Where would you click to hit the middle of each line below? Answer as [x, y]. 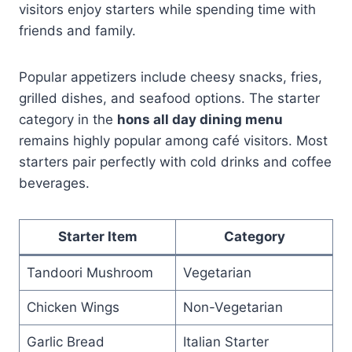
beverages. [54, 183]
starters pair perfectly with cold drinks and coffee [175, 161]
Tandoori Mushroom [90, 272]
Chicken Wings [73, 307]
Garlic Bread [65, 341]
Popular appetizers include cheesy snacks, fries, [170, 77]
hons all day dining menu [200, 119]
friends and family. [77, 30]
